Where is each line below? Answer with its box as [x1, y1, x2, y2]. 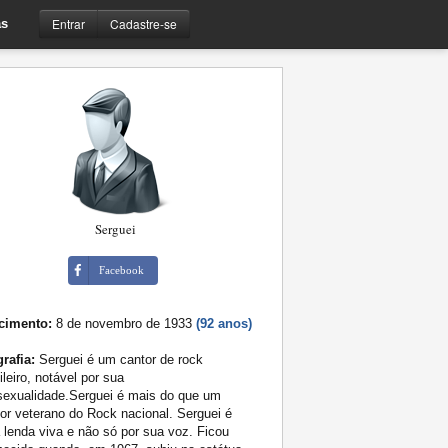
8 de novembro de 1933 [52, 316, 196, 332]
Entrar [52, 14, 85, 32]
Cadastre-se [110, 14, 177, 32]
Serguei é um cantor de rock [35, 352, 203, 368]
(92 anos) [196, 316, 252, 332]
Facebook [99, 264, 144, 277]
